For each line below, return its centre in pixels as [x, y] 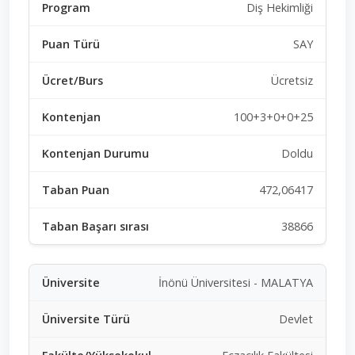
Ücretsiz [292, 80]
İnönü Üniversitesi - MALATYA [236, 282]
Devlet [296, 319]
